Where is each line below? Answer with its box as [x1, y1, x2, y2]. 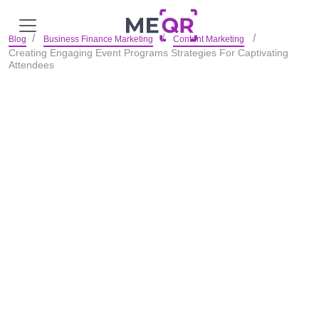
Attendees [9, 59, 54, 70]
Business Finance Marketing [43, 34, 153, 44]
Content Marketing [173, 34, 244, 44]
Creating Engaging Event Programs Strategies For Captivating [9, 47, 288, 58]
